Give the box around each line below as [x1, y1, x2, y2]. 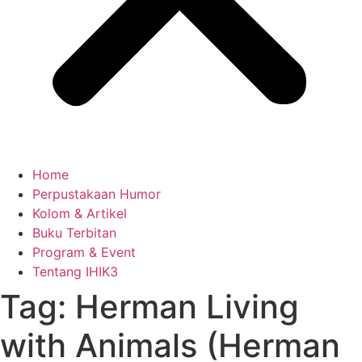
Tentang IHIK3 [32, 263, 118, 280]
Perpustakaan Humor [32, 186, 161, 202]
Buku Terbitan [32, 225, 116, 241]
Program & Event [32, 244, 136, 260]
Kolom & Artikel [32, 205, 127, 221]
